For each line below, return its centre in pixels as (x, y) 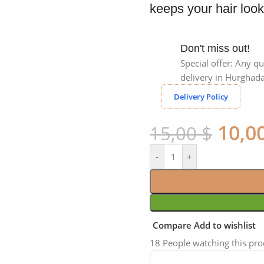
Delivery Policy (201, 97)
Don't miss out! (215, 49)
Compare (172, 225)
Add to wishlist (225, 225)
